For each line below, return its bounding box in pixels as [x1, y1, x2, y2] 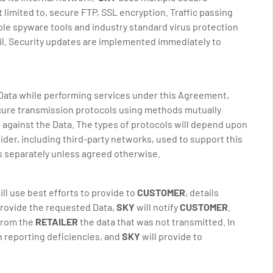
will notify [135, 201, 180, 213]
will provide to [140, 230, 202, 242]
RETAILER [35, 216, 78, 227]
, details [185, 186, 219, 198]
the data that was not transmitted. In [78, 216, 235, 227]
